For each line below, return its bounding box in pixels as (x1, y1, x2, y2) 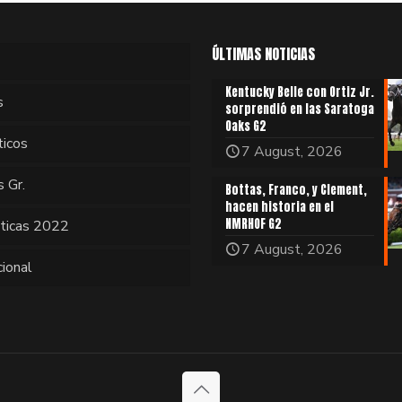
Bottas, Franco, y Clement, (225, 180, 367, 198)
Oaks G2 (225, 117, 267, 135)
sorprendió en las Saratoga (225, 100, 374, 118)
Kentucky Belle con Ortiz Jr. (225, 83, 374, 100)
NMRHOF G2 (225, 214, 282, 232)
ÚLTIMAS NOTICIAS (212, 42, 315, 65)
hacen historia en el (225, 197, 334, 215)
